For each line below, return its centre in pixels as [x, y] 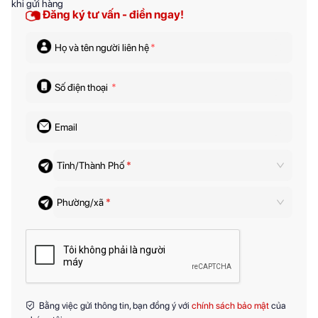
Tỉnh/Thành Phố [92, 166]
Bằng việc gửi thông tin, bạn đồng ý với [112, 306]
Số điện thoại [82, 88]
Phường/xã [81, 203]
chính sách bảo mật [230, 306]
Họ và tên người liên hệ [102, 48]
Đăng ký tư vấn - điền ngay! [112, 15]
